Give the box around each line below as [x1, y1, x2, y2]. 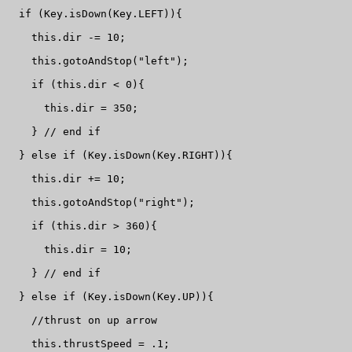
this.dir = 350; [6, 102, 138, 115]
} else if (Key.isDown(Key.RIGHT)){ [6, 149, 233, 162]
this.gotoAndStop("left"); [6, 55, 189, 68]
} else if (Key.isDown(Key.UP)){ [6, 291, 214, 303]
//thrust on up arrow [6, 314, 157, 327]
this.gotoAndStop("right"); [6, 196, 195, 209]
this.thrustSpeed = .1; [6, 338, 170, 350]
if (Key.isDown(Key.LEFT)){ [6, 8, 182, 20]
